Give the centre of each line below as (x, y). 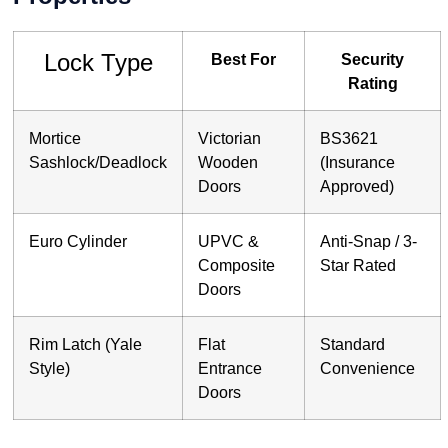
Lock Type (98, 62)
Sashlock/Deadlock (98, 161)
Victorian (229, 137)
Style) (49, 367)
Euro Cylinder (78, 240)
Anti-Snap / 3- (368, 240)
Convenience (367, 367)
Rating (372, 82)
